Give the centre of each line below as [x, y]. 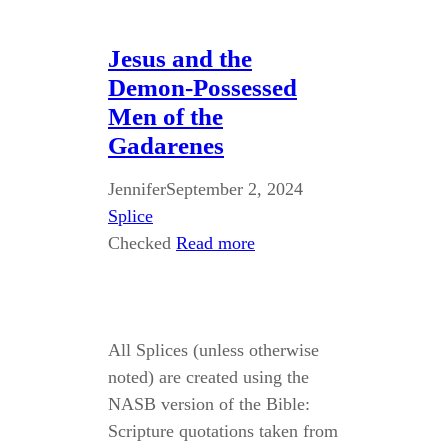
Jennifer [137, 189]
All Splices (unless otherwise [213, 350]
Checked [142, 243]
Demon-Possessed [202, 87]
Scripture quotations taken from [223, 431]
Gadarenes [166, 145]
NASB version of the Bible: [209, 404]
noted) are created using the [208, 377]
